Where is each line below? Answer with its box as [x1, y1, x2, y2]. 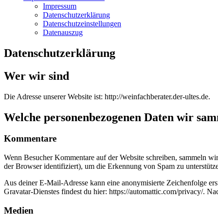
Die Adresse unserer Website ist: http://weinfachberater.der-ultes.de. [4, 92, 210, 101]
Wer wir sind [4, 69, 69, 82]
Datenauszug [43, 28, 83, 36]
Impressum [43, 1, 76, 10]
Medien [4, 205, 34, 216]
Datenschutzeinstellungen [43, 19, 121, 28]
